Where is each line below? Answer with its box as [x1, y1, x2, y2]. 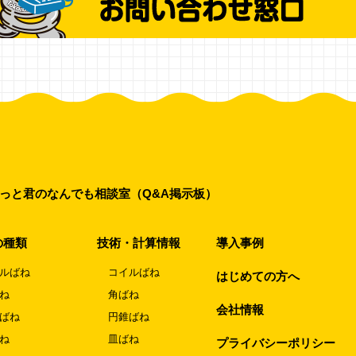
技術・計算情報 [97, 235, 180, 250]
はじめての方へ [216, 269, 300, 283]
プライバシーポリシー [216, 335, 335, 350]
